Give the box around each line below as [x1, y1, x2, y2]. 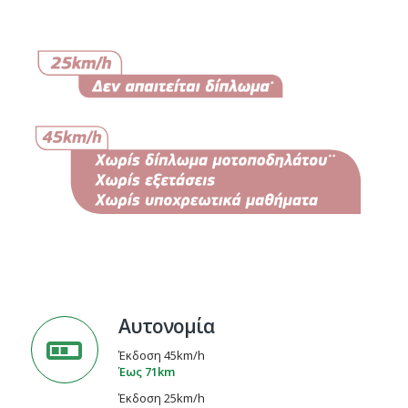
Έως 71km [117, 362, 175, 380]
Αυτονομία [117, 312, 214, 339]
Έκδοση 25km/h [117, 389, 205, 406]
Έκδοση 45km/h [117, 346, 205, 363]
